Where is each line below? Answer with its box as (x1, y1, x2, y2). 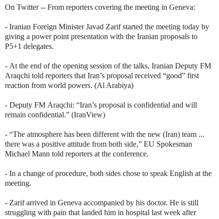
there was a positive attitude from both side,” (5, 139, 144, 148)
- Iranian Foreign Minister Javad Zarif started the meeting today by (5, 22, 209, 31)
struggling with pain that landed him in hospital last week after (5, 208, 196, 217)
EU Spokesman (144, 139, 192, 148)
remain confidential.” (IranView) (5, 110, 105, 119)
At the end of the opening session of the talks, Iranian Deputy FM (9, 61, 211, 70)
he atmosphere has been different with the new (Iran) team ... (18, 130, 204, 138)
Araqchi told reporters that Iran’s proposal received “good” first (5, 71, 199, 80)
